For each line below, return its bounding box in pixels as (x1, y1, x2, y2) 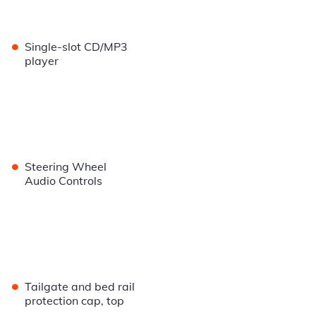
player (25, 54, 59, 68)
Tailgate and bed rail (25, 279, 135, 294)
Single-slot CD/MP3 (25, 39, 128, 54)
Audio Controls (25, 174, 103, 188)
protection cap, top (25, 293, 125, 308)
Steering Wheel (25, 159, 107, 174)
